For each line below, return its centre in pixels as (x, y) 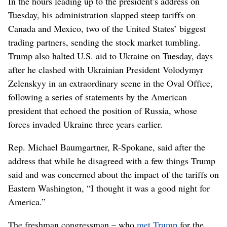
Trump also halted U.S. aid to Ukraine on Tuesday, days (110, 55)
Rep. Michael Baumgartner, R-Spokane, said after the (107, 147)
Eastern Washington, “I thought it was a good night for (109, 188)
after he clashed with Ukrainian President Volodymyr (106, 69)
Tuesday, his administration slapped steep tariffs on (102, 14)
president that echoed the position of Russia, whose (103, 110)
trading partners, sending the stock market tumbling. (104, 42)
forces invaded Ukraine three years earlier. (85, 124)
